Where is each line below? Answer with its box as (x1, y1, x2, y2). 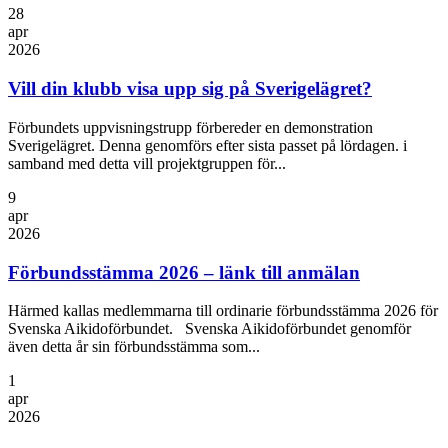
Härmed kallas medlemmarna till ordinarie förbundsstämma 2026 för (8, 302, 438, 320)
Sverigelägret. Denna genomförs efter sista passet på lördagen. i (8, 136, 407, 154)
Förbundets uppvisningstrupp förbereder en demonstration (8, 118, 373, 136)
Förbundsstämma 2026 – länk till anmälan (8, 261, 360, 283)
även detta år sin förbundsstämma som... (8, 338, 260, 356)
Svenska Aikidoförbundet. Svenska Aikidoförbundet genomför (8, 320, 411, 338)
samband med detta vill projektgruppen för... (8, 154, 286, 172)
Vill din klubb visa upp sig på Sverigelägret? (8, 78, 372, 100)
